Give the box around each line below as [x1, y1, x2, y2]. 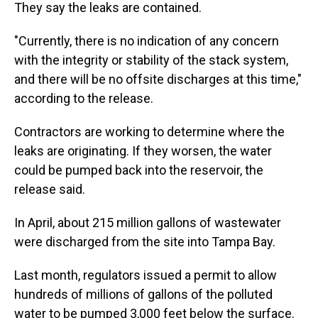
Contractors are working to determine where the [14, 124, 285, 139]
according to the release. [14, 90, 153, 106]
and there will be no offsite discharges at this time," [14, 71, 302, 87]
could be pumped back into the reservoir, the [14, 162, 263, 177]
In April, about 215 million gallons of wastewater [14, 214, 281, 230]
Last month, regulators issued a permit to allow [14, 267, 277, 283]
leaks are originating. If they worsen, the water [14, 143, 272, 158]
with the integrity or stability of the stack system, [14, 52, 288, 67]
